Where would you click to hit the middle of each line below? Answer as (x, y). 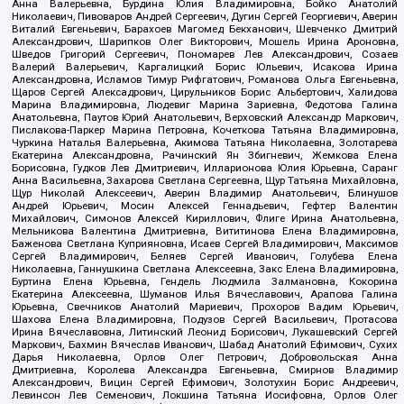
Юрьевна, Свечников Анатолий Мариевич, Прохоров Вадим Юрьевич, (205, 307)
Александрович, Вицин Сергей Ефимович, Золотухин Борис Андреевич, (205, 383)
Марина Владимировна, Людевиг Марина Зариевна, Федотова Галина (205, 105)
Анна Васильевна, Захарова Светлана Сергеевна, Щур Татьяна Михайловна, (205, 181)
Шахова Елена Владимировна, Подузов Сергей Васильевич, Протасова (205, 320)
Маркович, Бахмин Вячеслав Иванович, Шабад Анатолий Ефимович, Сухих (205, 345)
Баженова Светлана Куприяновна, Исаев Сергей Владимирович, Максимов (205, 244)
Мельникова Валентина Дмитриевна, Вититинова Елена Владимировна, (205, 231)
